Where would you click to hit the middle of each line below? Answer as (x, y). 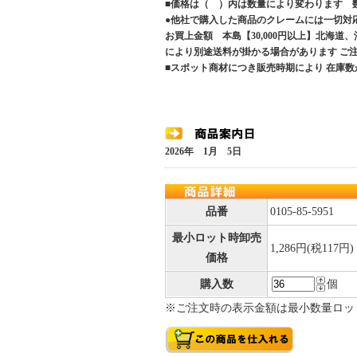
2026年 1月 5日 (203, 151)
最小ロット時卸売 (217, 238)
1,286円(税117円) (312, 248)
